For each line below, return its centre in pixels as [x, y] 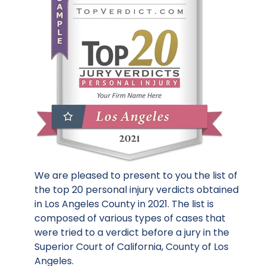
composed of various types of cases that [130, 218]
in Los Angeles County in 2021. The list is [124, 204]
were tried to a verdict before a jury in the [132, 232]
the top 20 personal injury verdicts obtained [137, 189]
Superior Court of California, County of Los [132, 246]
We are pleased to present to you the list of [136, 175]
